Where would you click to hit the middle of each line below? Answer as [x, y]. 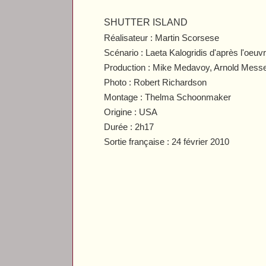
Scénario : [125, 52]
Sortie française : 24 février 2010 [167, 141]
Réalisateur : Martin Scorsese [162, 37]
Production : [129, 67]
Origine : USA [131, 112]
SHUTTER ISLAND [146, 22]
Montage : [125, 97]
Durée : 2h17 [129, 126]
